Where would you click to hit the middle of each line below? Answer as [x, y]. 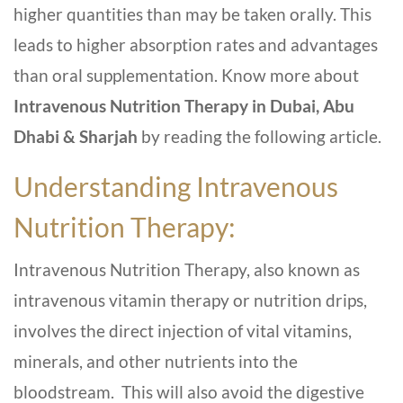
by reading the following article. [260, 137]
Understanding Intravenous [176, 187]
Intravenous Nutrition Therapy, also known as [187, 270]
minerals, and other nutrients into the [156, 362]
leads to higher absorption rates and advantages [196, 45]
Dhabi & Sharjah [76, 137]
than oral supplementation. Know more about [186, 76]
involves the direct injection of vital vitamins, [183, 331]
